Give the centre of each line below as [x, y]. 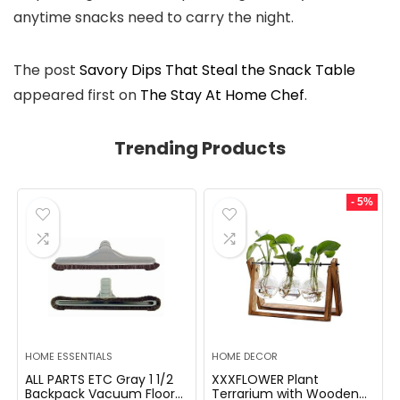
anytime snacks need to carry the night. [154, 17]
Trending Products [200, 148]
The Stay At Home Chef [222, 95]
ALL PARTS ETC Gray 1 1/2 [100, 379]
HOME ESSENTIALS [69, 356]
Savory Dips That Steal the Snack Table [217, 70]
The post [46, 70]
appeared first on [77, 95]
